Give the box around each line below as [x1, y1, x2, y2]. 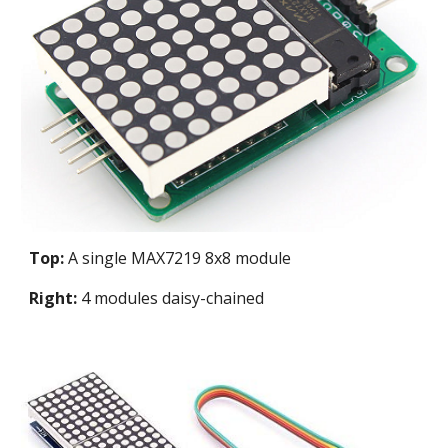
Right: [29, 286, 78, 309]
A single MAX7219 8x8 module [64, 246, 292, 269]
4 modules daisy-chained [77, 286, 265, 309]
